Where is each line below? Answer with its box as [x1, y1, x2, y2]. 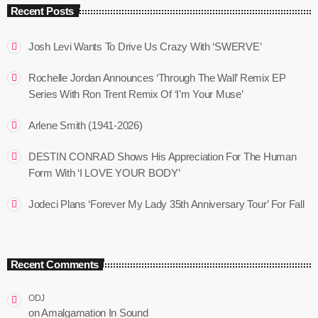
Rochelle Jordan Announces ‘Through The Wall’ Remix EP [28, 71, 286, 84]
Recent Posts [10, 4, 74, 17]
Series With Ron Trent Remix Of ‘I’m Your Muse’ [28, 87, 243, 100]
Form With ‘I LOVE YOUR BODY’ [28, 166, 180, 179]
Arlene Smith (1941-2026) [28, 119, 143, 131]
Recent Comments [10, 258, 99, 271]
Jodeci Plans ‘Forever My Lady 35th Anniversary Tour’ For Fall [28, 197, 305, 210]
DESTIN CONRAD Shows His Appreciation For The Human [28, 150, 297, 163]
